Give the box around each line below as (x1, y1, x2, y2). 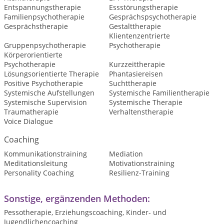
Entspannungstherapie (4, 2, 81, 12)
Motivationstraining (108, 158, 174, 168)
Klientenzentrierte (108, 31, 170, 40)
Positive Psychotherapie (4, 78, 83, 88)
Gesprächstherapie (4, 21, 68, 31)
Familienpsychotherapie (4, 12, 84, 21)
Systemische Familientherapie (108, 88, 209, 97)
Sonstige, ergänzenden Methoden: (4, 192, 150, 204)
